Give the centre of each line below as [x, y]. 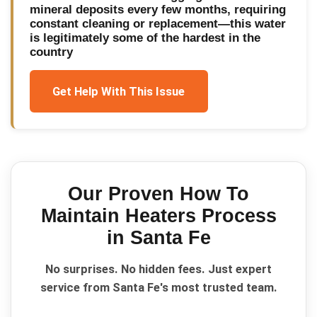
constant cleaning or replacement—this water [157, 23]
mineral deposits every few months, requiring [157, 9]
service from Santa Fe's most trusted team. [158, 288]
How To [214, 194]
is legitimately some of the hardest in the [145, 38]
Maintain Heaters [118, 216]
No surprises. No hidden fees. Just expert [158, 269]
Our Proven [124, 194]
